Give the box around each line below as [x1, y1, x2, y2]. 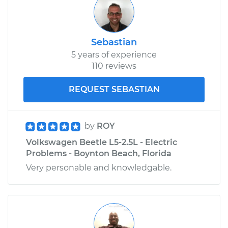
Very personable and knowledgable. [26, 162, 172, 173]
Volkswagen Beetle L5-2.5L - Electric [26, 137, 177, 147]
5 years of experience [71, 49, 157, 60]
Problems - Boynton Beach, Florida [26, 148, 172, 158]
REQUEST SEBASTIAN [68, 84, 160, 94]
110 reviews [92, 61, 136, 71]
